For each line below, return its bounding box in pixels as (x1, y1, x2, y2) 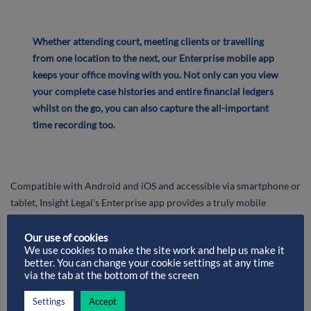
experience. (10, 213, 60, 225)
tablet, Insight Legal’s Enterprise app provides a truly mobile (10, 196, 266, 208)
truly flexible (205, 246, 259, 258)
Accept (89, 296, 117, 307)
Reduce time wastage (38, 271, 128, 283)
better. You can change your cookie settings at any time (24, 257, 274, 269)
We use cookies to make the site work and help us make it (24, 244, 285, 256)
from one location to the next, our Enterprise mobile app (33, 52, 274, 64)
